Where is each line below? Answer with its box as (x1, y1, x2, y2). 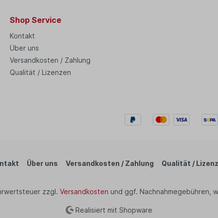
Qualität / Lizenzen (10, 68, 71, 76)
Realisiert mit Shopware (73, 205, 153, 214)
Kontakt (10, 31, 35, 40)
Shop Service (10, 15, 61, 25)
